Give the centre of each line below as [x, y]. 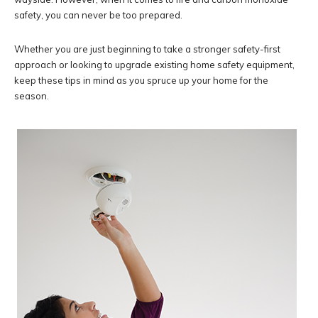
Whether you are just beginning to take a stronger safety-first [147, 49]
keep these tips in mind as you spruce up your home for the [141, 80]
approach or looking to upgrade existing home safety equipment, [154, 64]
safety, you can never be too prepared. [98, 15]
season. [32, 95]
